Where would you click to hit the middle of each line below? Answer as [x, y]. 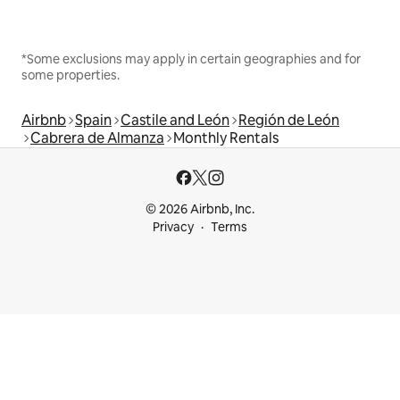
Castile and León [175, 120]
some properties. [71, 75]
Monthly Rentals [226, 137]
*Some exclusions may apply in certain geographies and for [191, 58]
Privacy [173, 227]
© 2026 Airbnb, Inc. [200, 209]
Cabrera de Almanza [97, 137]
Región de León [289, 120]
